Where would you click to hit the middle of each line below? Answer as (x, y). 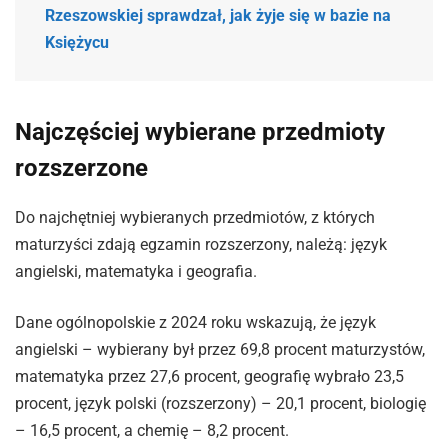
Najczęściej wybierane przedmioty (200, 131)
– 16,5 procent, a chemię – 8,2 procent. (152, 431)
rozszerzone (81, 167)
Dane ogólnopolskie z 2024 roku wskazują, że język (195, 323)
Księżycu (77, 43)
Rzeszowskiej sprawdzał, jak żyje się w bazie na (218, 16)
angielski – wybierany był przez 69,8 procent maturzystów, (220, 350)
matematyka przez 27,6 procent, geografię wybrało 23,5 (209, 377)
